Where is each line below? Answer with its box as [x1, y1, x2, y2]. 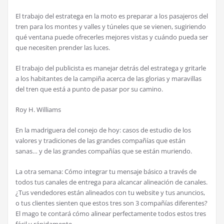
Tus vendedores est [18, 188, 76, 197]
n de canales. [169, 177, 207, 186]
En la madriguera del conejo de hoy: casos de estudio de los [15, 125, 191, 134]
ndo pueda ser [165, 32, 208, 41]
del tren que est [15, 84, 62, 93]
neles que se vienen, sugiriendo [113, 22, 206, 31]
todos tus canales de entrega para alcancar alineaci [15, 177, 165, 186]
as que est [148, 136, 178, 145]
